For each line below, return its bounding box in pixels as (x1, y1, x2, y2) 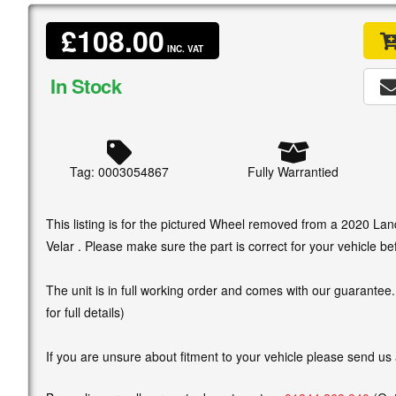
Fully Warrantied (247, 162, 339, 180)
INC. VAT (164, 42, 204, 55)
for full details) (46, 302, 125, 321)
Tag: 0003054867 (70, 162, 170, 180)
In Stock (50, 71, 122, 100)
